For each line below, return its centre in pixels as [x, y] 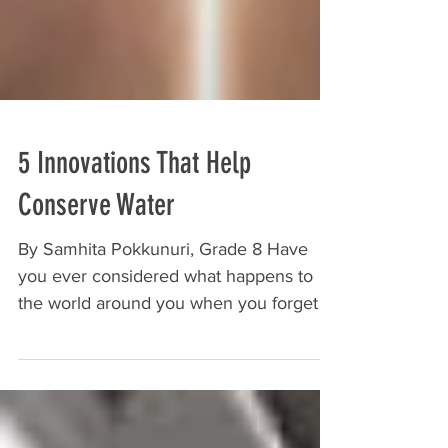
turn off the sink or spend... [122, 357]
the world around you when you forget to [178, 330]
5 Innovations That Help [134, 190]
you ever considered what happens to [165, 303]
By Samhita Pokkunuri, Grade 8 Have [163, 276]
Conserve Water [96, 232]
